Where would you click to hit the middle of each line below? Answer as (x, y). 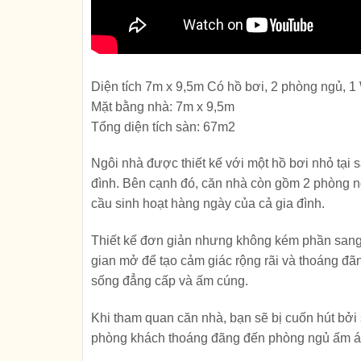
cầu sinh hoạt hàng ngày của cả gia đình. (208, 204)
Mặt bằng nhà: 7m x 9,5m (163, 106)
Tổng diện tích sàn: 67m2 (163, 127)
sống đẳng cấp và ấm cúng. (170, 281)
